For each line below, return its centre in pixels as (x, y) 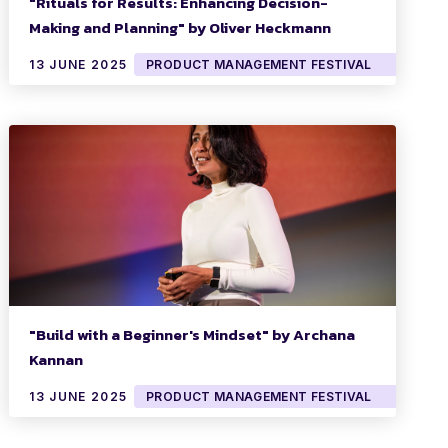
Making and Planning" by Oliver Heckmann (180, 28)
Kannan (56, 360)
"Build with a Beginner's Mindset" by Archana (192, 335)
